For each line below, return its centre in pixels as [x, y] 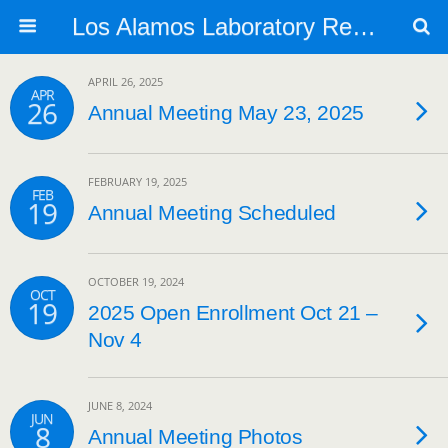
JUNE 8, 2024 [120, 405]
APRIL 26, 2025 [125, 81]
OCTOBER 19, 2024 [136, 281]
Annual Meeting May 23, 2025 [226, 112]
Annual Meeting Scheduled [212, 212]
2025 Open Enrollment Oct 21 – [233, 312]
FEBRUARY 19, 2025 [137, 181]
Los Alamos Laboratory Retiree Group [363, 26]
